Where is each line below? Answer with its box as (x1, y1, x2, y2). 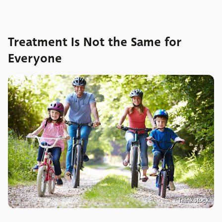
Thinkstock (178, 196, 209, 204)
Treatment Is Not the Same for (8, 33, 181, 51)
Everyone (8, 49, 62, 67)
